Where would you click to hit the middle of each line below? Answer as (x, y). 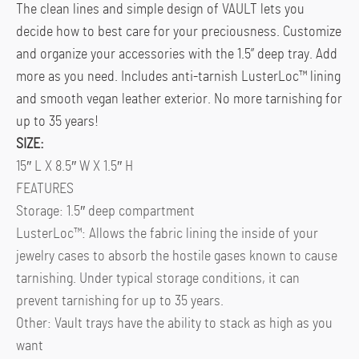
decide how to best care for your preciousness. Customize (179, 32)
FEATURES (45, 190)
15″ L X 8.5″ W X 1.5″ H (75, 167)
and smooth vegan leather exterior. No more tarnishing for (179, 100)
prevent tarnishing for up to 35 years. (120, 302)
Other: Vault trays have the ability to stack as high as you (174, 324)
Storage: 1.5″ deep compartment (105, 212)
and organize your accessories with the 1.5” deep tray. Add (177, 55)
